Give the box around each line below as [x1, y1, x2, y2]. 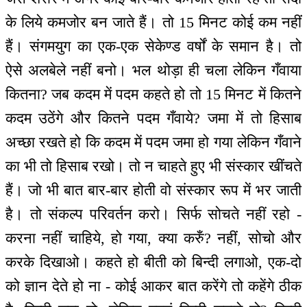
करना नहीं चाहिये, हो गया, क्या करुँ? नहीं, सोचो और [5, 229, 302, 247]
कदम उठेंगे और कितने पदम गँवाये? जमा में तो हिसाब [5, 109, 302, 127]
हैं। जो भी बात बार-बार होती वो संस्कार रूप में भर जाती [5, 181, 302, 199]
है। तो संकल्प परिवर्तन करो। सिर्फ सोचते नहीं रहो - [5, 205, 302, 223]
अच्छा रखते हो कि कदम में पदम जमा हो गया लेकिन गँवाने [5, 133, 302, 151]
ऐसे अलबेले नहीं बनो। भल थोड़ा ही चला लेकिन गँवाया [5, 61, 302, 79]
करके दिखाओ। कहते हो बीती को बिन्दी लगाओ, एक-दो [5, 253, 302, 271]
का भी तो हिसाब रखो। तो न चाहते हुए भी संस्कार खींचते [5, 157, 302, 175]
